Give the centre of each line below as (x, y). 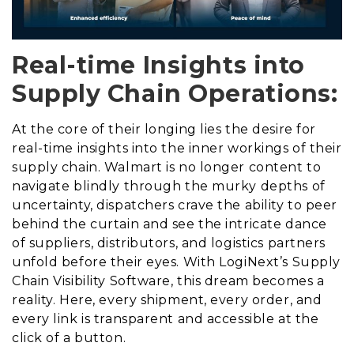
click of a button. (69, 337)
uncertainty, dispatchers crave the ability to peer (175, 205)
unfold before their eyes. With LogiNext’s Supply (176, 262)
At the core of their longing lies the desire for (164, 129)
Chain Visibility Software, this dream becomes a (168, 281)
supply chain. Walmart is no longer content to (167, 167)
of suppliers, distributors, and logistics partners (169, 243)
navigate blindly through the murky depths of (169, 186)
